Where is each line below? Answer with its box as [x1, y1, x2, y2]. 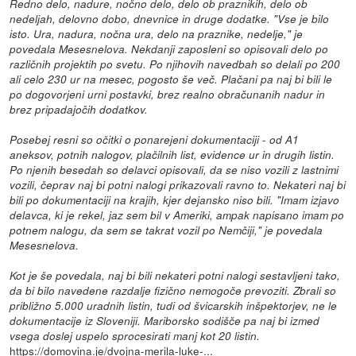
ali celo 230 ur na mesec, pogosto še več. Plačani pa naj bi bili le [10, 71, 333, 87]
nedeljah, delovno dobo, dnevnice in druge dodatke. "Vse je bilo [10, 10, 330, 26]
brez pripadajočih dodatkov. [10, 101, 149, 117]
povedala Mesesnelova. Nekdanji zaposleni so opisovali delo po [10, 41, 329, 56]
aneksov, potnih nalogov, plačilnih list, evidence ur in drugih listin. [10, 146, 335, 162]
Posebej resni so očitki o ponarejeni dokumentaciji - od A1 [10, 131, 300, 147]
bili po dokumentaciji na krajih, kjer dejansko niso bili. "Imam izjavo [10, 192, 340, 207]
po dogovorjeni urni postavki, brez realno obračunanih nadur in [10, 86, 326, 102]
